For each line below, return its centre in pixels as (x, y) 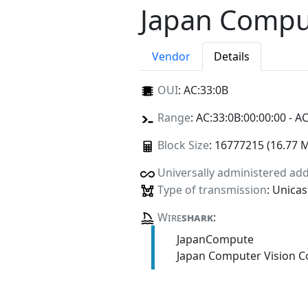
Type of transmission (212, 189)
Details (232, 57)
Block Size (183, 145)
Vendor (171, 57)
